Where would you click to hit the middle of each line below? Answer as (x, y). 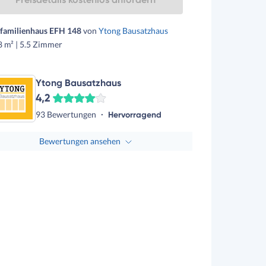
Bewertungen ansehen (80, 141)
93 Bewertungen (66, 114)
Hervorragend (135, 115)
